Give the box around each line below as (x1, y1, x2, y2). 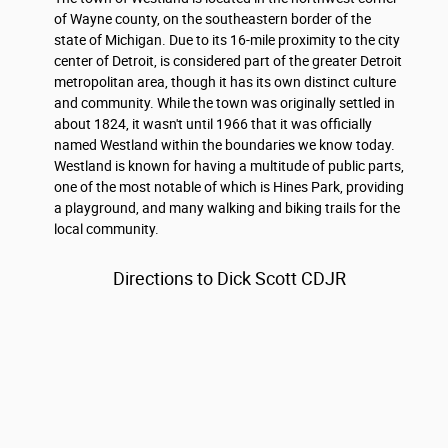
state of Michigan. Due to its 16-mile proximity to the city (54, 32, 400, 49)
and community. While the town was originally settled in (54, 95, 395, 112)
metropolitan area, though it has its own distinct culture (54, 74, 396, 91)
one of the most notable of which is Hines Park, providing (54, 179, 404, 196)
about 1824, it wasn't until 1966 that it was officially (54, 116, 372, 133)
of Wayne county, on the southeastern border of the (54, 11, 371, 28)
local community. (54, 221, 159, 238)
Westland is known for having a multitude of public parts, (54, 158, 404, 175)
